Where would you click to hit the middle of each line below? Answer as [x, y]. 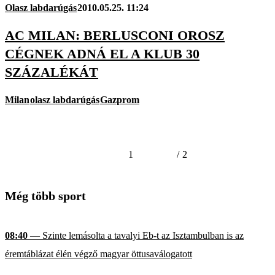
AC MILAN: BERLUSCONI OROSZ [115, 35]
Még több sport [45, 196]
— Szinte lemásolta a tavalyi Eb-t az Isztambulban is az [136, 236]
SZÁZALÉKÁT [52, 72]
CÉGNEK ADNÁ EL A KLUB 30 [102, 53]
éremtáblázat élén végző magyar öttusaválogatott [99, 254]
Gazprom [120, 100]
